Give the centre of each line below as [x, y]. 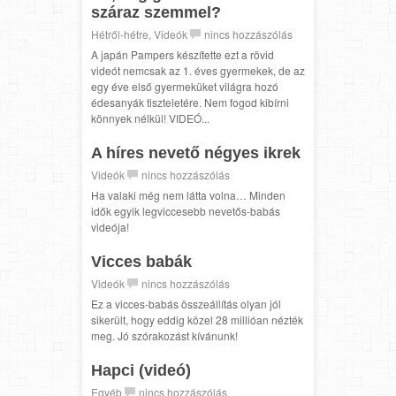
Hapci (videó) [141, 370]
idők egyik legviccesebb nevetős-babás [186, 210]
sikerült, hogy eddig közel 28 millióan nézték [197, 319]
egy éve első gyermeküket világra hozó [185, 86]
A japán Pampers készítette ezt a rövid [183, 54]
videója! [110, 226]
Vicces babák [141, 261]
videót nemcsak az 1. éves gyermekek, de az [198, 70]
